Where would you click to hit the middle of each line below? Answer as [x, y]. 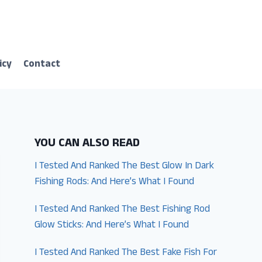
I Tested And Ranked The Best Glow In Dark [125, 166]
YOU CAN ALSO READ [87, 144]
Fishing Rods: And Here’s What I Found [115, 182]
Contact [42, 65]
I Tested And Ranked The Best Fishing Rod [123, 210]
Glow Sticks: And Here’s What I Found [112, 225]
